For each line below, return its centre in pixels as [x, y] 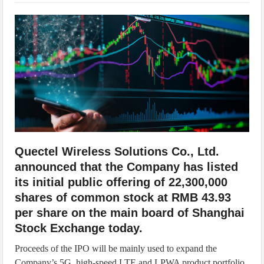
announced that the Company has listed [127, 166]
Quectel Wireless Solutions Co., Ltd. [117, 151]
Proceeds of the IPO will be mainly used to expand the [116, 248]
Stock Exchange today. [79, 228]
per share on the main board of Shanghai [130, 212]
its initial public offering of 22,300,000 [121, 182]
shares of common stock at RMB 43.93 [123, 197]
